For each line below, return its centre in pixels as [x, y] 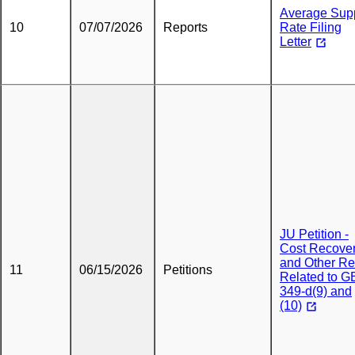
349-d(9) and [316, 291]
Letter [296, 42]
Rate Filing [311, 27]
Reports [185, 27]
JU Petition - [314, 234]
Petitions [188, 270]
